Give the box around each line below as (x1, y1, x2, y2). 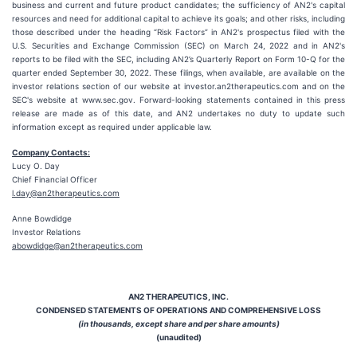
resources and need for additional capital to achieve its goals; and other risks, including (12, 14, 345, 23)
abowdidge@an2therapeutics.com (12, 241, 143, 250)
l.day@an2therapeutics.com (12, 188, 120, 198)
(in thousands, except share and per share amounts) (77, 319, 280, 328)
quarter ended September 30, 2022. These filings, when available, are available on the (12, 68, 345, 77)
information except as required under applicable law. (12, 122, 212, 131)
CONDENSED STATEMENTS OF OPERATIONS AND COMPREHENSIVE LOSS (36, 305, 321, 315)
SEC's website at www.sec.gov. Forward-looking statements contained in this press (12, 95, 345, 104)
